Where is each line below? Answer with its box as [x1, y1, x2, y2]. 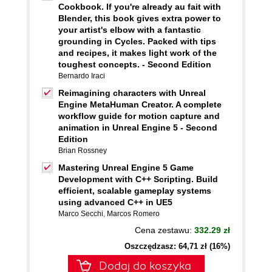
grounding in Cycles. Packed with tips [58, 36, 216, 46]
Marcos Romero [107, 209, 160, 218]
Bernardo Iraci [58, 72, 105, 80]
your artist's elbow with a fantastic [58, 25, 201, 35]
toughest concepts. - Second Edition [58, 59, 211, 69]
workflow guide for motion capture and [58, 111, 220, 121]
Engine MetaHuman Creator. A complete [58, 100, 222, 109]
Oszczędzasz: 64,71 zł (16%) [124, 242, 230, 251]
